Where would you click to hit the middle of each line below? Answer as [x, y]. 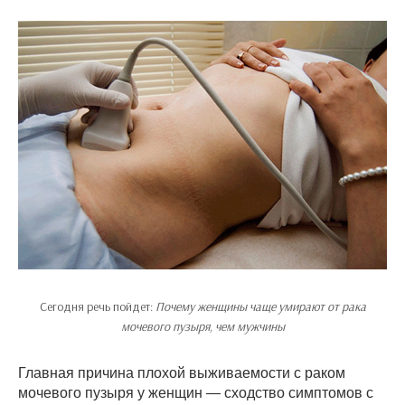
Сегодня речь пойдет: [97, 307]
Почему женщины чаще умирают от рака [260, 307]
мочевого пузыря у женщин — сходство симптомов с [196, 393]
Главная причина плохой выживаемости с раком [182, 373]
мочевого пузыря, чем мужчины [202, 327]
